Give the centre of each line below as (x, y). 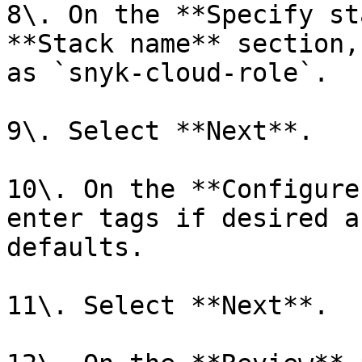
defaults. (76, 247)
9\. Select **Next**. (160, 131)
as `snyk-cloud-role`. (168, 73)
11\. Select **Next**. (168, 305)
